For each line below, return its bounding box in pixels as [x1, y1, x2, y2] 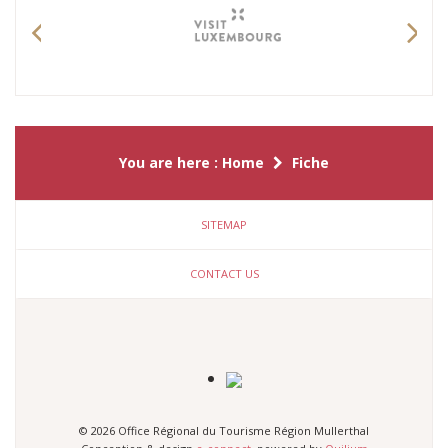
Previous [31, 49, 126, 83]
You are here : [119, 153, 222, 173]
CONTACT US [189, 266, 259, 282]
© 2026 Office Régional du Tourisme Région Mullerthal [79, 423, 369, 439]
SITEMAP [201, 217, 247, 233]
